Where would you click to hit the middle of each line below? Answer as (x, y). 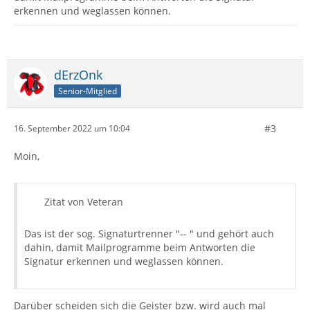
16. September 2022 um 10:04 (72, 129)
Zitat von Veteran (84, 201)
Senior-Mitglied (88, 91)
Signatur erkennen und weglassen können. (124, 261)
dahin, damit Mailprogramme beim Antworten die (140, 247)
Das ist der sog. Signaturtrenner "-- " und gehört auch (149, 233)
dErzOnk (78, 74)
